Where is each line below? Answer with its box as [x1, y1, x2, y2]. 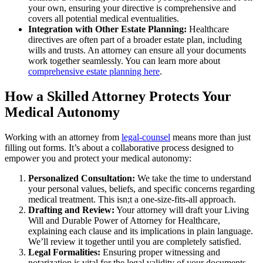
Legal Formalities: [28, 247, 100, 257]
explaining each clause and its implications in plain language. [28, 225, 253, 236]
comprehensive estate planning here [28, 66, 160, 76]
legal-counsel [122, 131, 170, 142]
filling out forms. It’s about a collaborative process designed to [5, 142, 234, 153]
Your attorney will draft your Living [114, 204, 249, 215]
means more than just [170, 131, 251, 142]
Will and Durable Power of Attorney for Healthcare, [28, 215, 220, 225]
